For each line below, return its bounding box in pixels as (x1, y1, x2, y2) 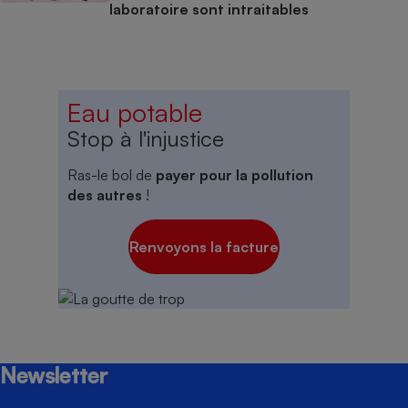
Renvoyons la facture (129, 237, 279, 256)
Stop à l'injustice (67, 124, 224, 152)
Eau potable (67, 96, 202, 128)
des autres (67, 185, 146, 204)
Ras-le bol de (67, 165, 156, 184)
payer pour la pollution (156, 165, 313, 184)
